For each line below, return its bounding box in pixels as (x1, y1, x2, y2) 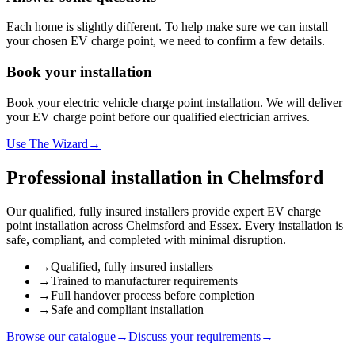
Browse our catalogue (6, 329, 116, 343)
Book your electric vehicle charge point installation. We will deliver (6, 95, 342, 109)
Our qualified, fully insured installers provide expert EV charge (6, 204, 321, 218)
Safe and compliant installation (51, 302, 204, 316)
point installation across (6, 218, 123, 232)
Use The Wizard (6, 136, 88, 151)
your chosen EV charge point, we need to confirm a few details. (6, 34, 325, 48)
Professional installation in (6, 166, 227, 188)
